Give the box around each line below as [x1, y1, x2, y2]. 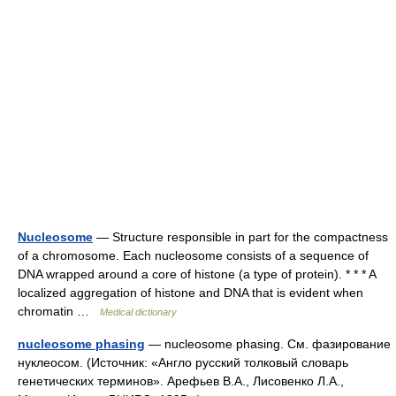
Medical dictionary [100, 307, 177, 317]
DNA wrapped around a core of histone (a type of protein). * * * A [18, 267, 376, 281]
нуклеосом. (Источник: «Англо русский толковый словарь [18, 355, 348, 369]
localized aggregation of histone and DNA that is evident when [18, 286, 363, 300]
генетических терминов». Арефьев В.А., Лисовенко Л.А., [18, 374, 344, 388]
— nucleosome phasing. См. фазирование [145, 337, 391, 351]
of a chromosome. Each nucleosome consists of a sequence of [18, 248, 369, 263]
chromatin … [18, 304, 100, 318]
